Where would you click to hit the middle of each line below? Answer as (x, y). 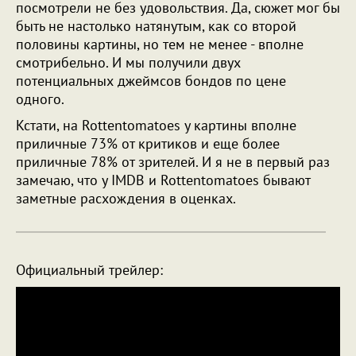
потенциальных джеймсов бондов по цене (151, 81)
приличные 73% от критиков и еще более (148, 143)
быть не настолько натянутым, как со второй (156, 26)
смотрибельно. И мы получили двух (128, 62)
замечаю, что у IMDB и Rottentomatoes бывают (163, 180)
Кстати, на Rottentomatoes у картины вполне (156, 125)
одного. (42, 99)
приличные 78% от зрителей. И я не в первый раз (173, 162)
